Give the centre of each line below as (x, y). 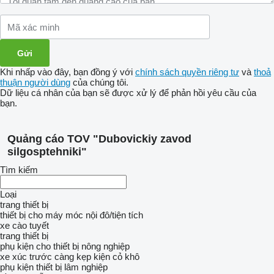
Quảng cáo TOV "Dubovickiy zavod (99, 139)
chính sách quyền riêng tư (187, 72)
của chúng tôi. (99, 82)
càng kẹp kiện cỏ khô (97, 257)
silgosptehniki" (47, 152)
